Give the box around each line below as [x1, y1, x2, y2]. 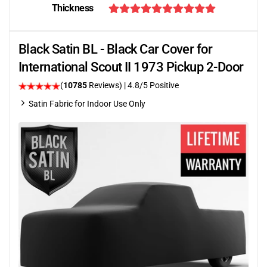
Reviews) [87, 80, 124, 90]
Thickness [51, 2, 94, 14]
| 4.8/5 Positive [124, 80, 179, 90]
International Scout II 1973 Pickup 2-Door [18, 60, 244, 74]
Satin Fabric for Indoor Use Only [29, 99, 145, 108]
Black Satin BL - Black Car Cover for [18, 42, 213, 57]
